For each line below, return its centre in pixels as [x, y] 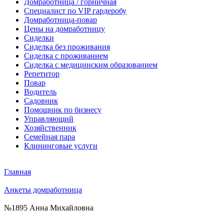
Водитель [40, 91]
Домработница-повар [60, 19]
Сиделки [39, 37]
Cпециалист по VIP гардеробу [75, 10]
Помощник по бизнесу [63, 109]
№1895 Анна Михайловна [49, 207]
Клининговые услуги [61, 145]
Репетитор [42, 73]
